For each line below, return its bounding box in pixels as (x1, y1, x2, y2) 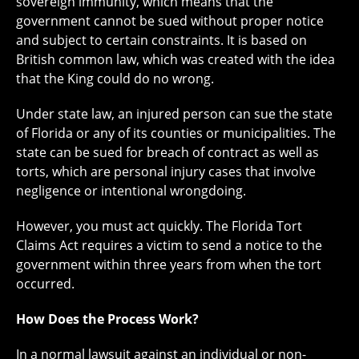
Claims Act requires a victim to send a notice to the (16, 236, 322, 255)
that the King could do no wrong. (16, 70, 214, 88)
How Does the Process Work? (16, 310, 199, 329)
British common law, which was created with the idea (16, 50, 335, 69)
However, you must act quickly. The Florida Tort (16, 217, 302, 236)
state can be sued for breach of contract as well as (16, 143, 319, 162)
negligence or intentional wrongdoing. (16, 182, 246, 200)
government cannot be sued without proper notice (16, 12, 324, 30)
